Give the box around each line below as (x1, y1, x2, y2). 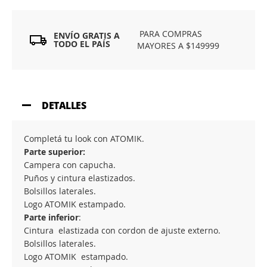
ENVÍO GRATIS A (54, 30, 120, 41)
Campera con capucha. (24, 159, 116, 170)
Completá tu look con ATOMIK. (24, 133, 144, 144)
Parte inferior (24, 212, 79, 223)
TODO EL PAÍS (54, 38, 110, 49)
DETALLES (42, 99, 86, 112)
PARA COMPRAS (137, 28, 203, 39)
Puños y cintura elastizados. (24, 172, 135, 184)
